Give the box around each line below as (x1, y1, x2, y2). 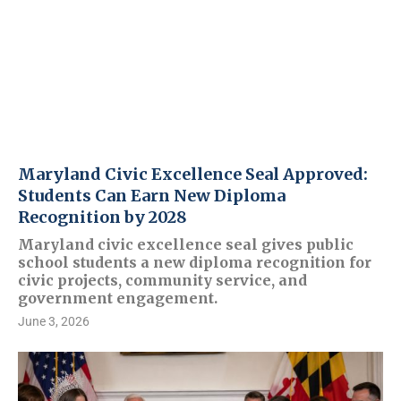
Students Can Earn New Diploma (18, 185, 286, 206)
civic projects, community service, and (18, 271, 307, 289)
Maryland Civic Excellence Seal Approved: (18, 164, 368, 184)
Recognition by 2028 (18, 207, 187, 227)
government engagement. (18, 289, 218, 307)
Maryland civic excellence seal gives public (18, 235, 354, 253)
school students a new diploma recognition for (18, 253, 371, 271)
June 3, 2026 (18, 314, 90, 328)
